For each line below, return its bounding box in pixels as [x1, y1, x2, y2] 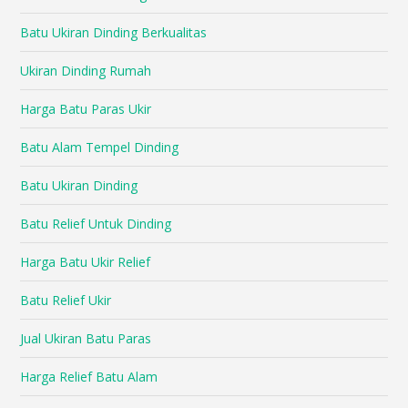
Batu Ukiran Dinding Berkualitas [20, 24, 208, 42]
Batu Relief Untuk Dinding [20, 215, 172, 233]
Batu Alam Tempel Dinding [20, 138, 179, 157]
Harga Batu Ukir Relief [20, 253, 151, 271]
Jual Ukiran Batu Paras [20, 330, 152, 348]
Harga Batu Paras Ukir [20, 100, 152, 118]
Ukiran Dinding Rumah [20, 62, 152, 80]
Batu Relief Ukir [20, 291, 112, 310]
